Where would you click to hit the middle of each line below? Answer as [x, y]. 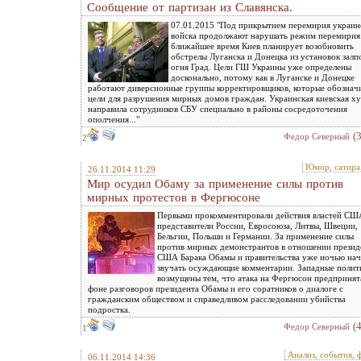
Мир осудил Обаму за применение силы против [215, 184]
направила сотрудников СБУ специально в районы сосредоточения [218, 109]
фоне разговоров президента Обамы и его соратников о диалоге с [216, 288]
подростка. [109, 309]
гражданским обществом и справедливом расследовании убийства [217, 299]
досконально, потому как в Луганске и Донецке [263, 77]
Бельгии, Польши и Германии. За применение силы [255, 236]
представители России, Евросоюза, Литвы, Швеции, [257, 226]
